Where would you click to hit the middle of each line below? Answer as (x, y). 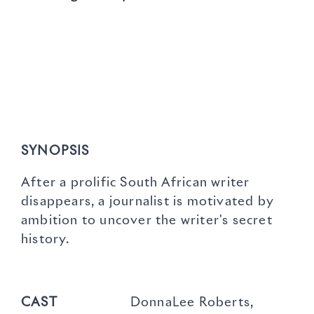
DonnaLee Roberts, (156, 303)
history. (46, 240)
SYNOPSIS (55, 152)
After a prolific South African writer (136, 183)
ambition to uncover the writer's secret (147, 221)
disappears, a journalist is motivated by (148, 202)
